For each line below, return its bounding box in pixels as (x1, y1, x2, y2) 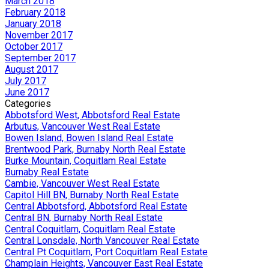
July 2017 (5, 74, 46, 86)
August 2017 (5, 63, 58, 75)
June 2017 (5, 86, 49, 98)
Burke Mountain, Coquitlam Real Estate (5, 154, 166, 166)
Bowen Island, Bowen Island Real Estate (5, 131, 174, 144)
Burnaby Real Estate (5, 166, 89, 178)
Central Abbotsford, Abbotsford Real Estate (5, 200, 187, 212)
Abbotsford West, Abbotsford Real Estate (5, 109, 180, 121)
